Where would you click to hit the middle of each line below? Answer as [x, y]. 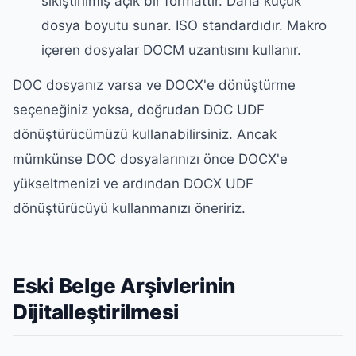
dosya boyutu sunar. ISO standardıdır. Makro [184, 25]
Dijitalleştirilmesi [96, 311]
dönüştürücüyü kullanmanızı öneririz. [129, 208]
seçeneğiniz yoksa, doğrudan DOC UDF [139, 109]
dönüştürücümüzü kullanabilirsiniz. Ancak [145, 134]
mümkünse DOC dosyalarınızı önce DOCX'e [150, 159]
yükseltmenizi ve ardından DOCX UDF [133, 183]
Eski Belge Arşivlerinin [124, 285]
